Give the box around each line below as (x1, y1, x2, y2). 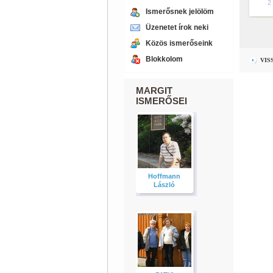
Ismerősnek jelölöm (145, 7, 214, 16)
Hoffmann (148, 172, 180, 180)
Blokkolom (145, 55, 183, 63)
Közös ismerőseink (145, 39, 213, 48)
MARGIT (135, 85, 172, 96)
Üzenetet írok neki (145, 23, 208, 32)
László (154, 181, 175, 188)
